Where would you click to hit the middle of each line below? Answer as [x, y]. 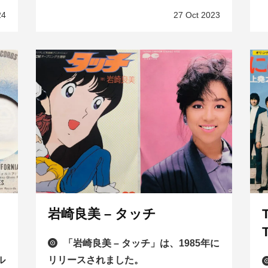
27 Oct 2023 [197, 15]
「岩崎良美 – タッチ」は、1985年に [141, 243]
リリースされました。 [95, 260]
